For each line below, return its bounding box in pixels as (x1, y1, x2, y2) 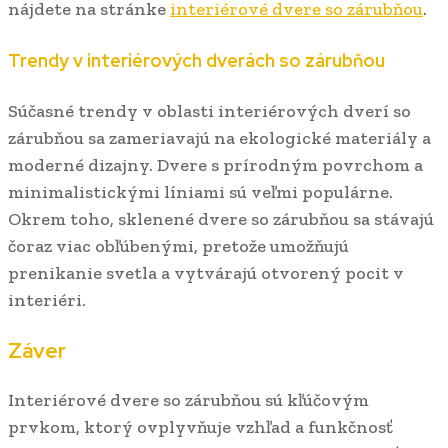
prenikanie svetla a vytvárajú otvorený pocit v (8, 261, 404, 284)
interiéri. (8, 288, 86, 311)
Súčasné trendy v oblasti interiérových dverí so (8, 99, 411, 122)
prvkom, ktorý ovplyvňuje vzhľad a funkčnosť (8, 415, 393, 438)
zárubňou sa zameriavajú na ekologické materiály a (8, 126, 431, 149)
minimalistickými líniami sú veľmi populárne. (8, 180, 393, 203)
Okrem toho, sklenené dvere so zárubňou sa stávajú (8, 207, 434, 230)
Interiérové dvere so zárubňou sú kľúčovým (8, 388, 369, 411)
